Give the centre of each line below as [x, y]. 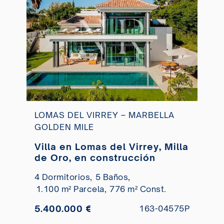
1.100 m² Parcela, [71, 189]
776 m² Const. [138, 189]
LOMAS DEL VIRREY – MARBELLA [104, 115]
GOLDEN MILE [64, 127]
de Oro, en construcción [95, 158]
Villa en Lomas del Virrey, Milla [111, 147]
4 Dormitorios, [63, 177]
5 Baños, [113, 177]
